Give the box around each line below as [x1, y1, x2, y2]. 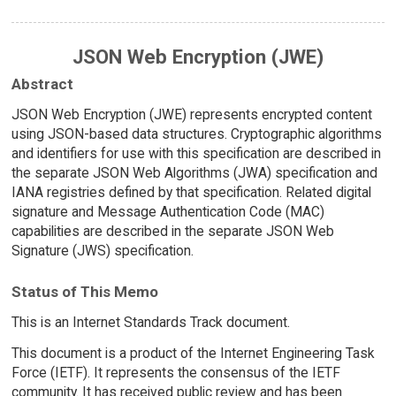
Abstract [11, 74, 73, 93]
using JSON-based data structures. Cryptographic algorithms [11, 125, 382, 142]
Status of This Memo [11, 283, 158, 301]
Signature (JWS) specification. [11, 241, 194, 259]
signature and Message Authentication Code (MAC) [11, 202, 324, 220]
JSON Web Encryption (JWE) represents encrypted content [11, 105, 372, 123]
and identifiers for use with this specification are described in [11, 144, 381, 162]
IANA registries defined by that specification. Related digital [11, 183, 371, 201]
